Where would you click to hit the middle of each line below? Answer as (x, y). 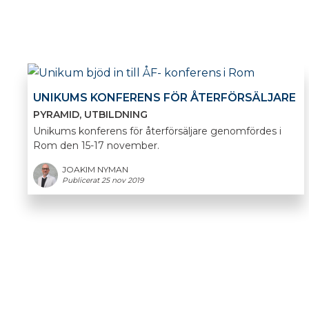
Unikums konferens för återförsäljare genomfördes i (158, 131)
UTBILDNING (116, 115)
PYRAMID (57, 115)
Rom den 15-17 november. (97, 146)
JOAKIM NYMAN (96, 170)
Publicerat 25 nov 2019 (103, 181)
